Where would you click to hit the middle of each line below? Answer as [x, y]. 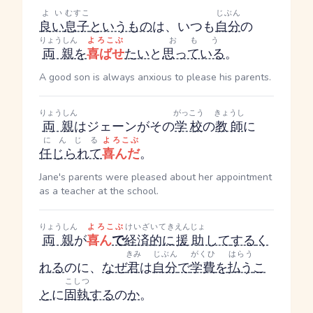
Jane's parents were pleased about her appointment [155, 177]
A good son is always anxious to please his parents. [155, 77]
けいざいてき [150, 227]
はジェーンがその [124, 126]
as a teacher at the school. [99, 191]
